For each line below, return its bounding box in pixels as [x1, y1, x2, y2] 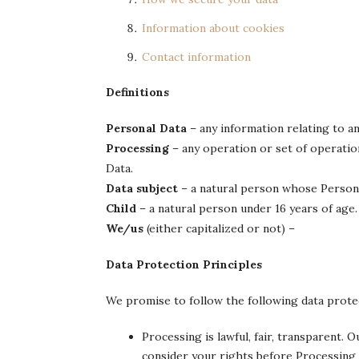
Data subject [106, 181, 178, 196]
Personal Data [106, 121, 187, 135]
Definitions [106, 85, 169, 99]
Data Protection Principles [106, 257, 262, 272]
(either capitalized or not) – [143, 221, 295, 236]
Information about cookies [142, 21, 284, 35]
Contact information [142, 50, 251, 64]
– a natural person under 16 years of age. [136, 201, 357, 216]
